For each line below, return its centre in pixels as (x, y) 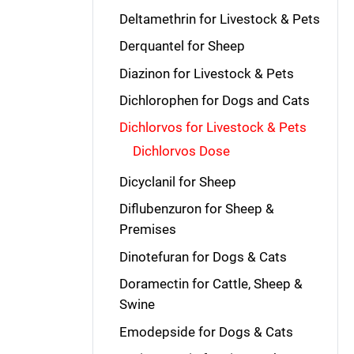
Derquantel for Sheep (182, 46)
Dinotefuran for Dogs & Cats (203, 256)
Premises (147, 230)
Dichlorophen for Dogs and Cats (214, 100)
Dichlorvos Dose (181, 151)
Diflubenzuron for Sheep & (196, 209)
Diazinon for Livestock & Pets (206, 73)
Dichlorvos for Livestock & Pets (213, 128)
